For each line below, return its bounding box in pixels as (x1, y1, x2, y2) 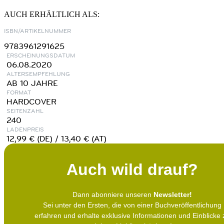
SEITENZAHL (6, 106, 43, 115)
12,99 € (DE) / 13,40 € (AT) (6, 133, 106, 143)
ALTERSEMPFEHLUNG (6, 69, 70, 78)
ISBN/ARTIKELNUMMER (4, 26, 71, 35)
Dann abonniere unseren (72, 190, 153, 198)
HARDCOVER (6, 96, 56, 106)
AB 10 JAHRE (6, 77, 58, 88)
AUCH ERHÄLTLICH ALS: (4, 9, 99, 18)
